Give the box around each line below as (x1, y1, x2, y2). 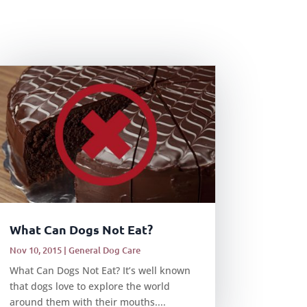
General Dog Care (68, 243, 140, 256)
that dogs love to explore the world (9, 279, 170, 293)
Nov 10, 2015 (9, 243, 62, 256)
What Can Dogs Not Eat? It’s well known (9, 263, 191, 277)
